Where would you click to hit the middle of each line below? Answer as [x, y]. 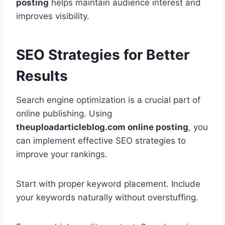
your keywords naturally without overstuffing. [107, 198]
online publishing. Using [64, 114]
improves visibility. [53, 16]
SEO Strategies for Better [103, 55]
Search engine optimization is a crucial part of [108, 100]
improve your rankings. [62, 154]
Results [42, 76]
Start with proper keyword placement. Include [108, 184]
